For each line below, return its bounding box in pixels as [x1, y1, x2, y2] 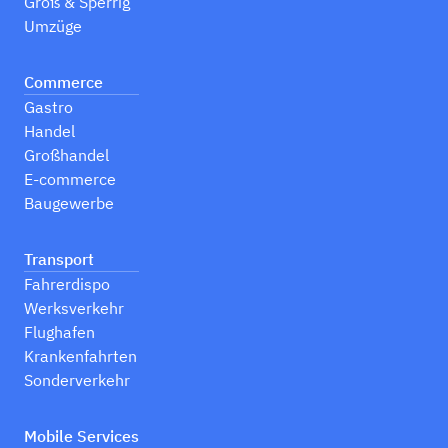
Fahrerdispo [24, 274, 110, 295]
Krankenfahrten [24, 346, 137, 367]
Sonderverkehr [24, 370, 130, 391]
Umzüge [24, 16, 82, 37]
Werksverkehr [24, 298, 124, 319]
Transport [24, 249, 94, 270]
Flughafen [24, 322, 95, 343]
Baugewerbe [24, 193, 114, 214]
